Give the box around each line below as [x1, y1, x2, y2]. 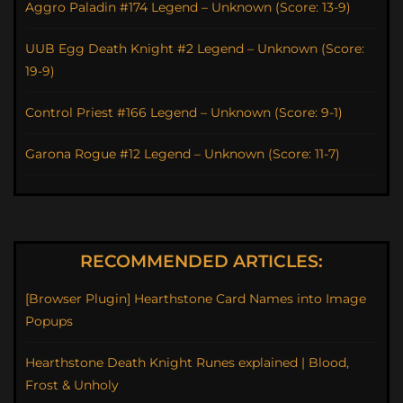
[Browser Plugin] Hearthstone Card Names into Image [25, 291, 366, 307]
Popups [25, 313, 73, 329]
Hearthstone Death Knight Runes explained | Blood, [25, 354, 349, 371]
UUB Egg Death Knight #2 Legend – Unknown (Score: [25, 40, 364, 57]
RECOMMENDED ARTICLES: [80, 251, 323, 272]
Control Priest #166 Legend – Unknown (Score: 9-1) [25, 104, 343, 121]
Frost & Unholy [25, 377, 119, 393]
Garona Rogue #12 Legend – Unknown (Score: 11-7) [25, 146, 340, 162]
